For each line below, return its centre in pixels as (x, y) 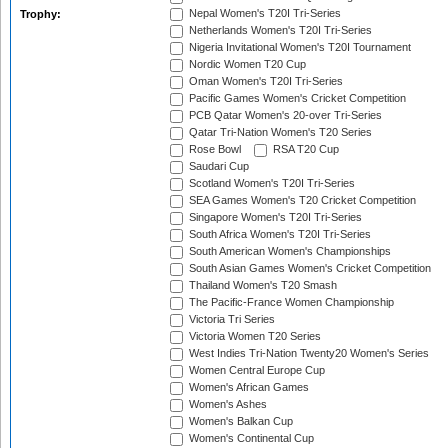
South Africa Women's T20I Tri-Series (278, 234)
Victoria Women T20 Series (253, 336)
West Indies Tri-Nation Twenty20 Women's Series (307, 353)
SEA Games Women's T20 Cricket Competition (301, 200)
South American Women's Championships (288, 251)
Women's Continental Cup (250, 438)
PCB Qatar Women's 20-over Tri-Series (284, 115)
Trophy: (42, 14)
